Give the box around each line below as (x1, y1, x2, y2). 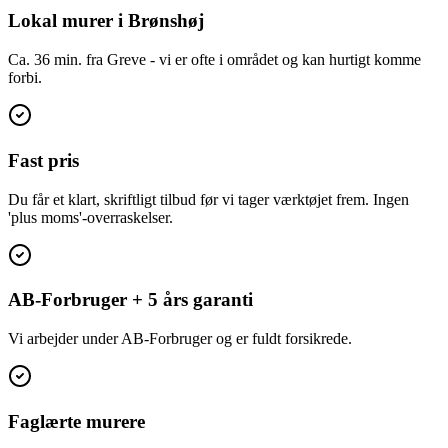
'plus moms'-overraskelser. (8, 208, 173, 226)
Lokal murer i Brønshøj (8, 10, 204, 32)
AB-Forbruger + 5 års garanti (8, 289, 253, 311)
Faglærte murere (8, 410, 145, 432)
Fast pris (8, 149, 79, 171)
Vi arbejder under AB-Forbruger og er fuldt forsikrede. (8, 330, 352, 347)
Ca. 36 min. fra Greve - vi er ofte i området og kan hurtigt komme (8, 51, 421, 69)
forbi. (8, 69, 42, 87)
